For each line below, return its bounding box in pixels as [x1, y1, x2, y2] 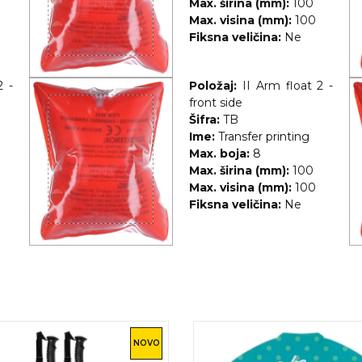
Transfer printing [217, 129, 309, 145]
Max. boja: [188, 146, 250, 162]
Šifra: [188, 112, 220, 128]
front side [188, 95, 242, 111]
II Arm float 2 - [242, 78, 334, 94]
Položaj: [188, 78, 237, 94]
